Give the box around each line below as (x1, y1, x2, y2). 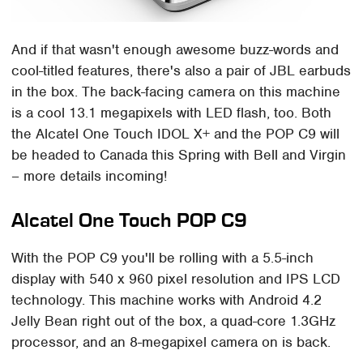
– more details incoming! (11, 167, 168, 186)
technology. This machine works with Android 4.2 (11, 291, 322, 310)
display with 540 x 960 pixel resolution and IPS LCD (11, 270, 341, 288)
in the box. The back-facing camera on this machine (11, 83, 341, 101)
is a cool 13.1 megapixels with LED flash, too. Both (11, 104, 332, 122)
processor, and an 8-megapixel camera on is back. (11, 333, 331, 352)
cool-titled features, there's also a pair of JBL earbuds (11, 62, 352, 80)
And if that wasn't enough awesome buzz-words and (11, 41, 340, 59)
